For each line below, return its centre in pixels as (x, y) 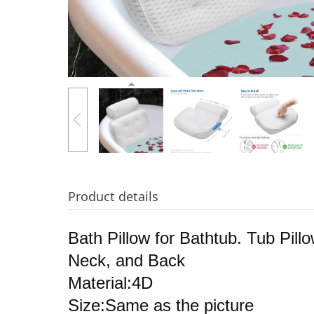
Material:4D (110, 282)
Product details (113, 196)
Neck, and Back (127, 260)
